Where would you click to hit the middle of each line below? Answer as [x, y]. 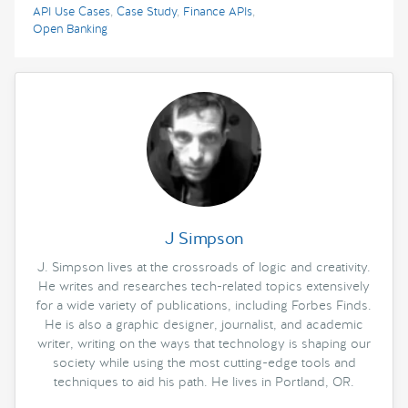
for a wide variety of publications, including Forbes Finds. [204, 306]
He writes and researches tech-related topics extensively [204, 286]
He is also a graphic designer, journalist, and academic [204, 325]
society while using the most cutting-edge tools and [204, 363]
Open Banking [70, 29]
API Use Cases [71, 12]
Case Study [147, 12]
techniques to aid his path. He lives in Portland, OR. [204, 382]
